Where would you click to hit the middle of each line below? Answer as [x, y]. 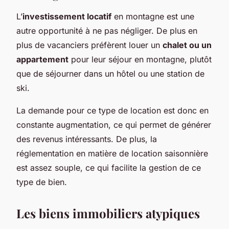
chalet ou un [187, 45]
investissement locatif [67, 16]
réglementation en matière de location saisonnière [112, 153]
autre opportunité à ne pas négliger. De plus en [107, 30]
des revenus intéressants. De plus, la [87, 139]
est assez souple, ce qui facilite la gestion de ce [109, 167]
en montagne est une [153, 16]
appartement [42, 59]
